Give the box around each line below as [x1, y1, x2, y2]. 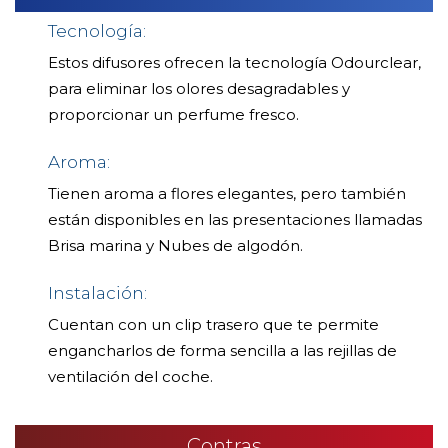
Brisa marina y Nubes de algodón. [48, 236, 303, 256]
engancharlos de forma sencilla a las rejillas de [48, 341, 397, 361]
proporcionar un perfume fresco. [48, 105, 299, 125]
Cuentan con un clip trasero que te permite [48, 315, 379, 335]
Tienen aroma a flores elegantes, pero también [48, 184, 406, 204]
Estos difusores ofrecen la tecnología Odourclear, [48, 53, 421, 73]
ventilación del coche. [48, 367, 213, 387]
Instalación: [48, 283, 147, 304]
